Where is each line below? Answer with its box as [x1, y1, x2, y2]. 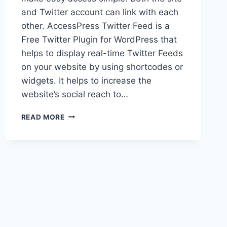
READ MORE [21, 112, 65, 121]
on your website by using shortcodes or [21, 61, 183, 72]
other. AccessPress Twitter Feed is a [21, 20, 170, 31]
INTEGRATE [64, 131, 106, 140]
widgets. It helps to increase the [21, 75, 152, 86]
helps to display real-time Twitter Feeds [21, 48, 183, 58]
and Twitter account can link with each [21, 7, 178, 17]
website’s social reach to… [21, 89, 128, 99]
